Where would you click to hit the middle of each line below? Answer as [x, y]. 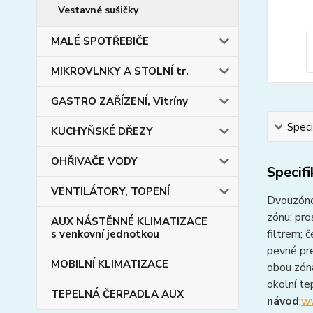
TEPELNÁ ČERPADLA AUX [117, 294]
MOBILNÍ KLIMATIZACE [110, 264]
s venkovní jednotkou [105, 234]
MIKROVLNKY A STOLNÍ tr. [120, 71]
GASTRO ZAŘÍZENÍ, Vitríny [119, 101]
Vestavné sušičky [98, 10]
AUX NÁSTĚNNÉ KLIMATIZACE [129, 221]
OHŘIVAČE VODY [94, 161]
